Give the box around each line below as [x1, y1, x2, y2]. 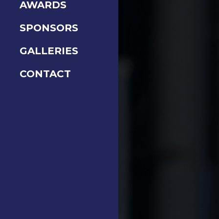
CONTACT [20, 67, 71, 80]
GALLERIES [20, 44, 79, 57]
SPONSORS [20, 21, 79, 34]
